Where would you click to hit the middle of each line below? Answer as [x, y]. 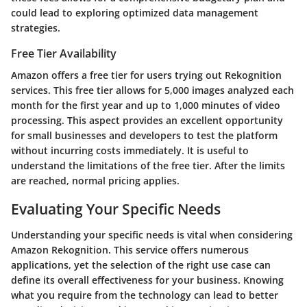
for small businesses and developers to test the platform [144, 135]
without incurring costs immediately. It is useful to [130, 150]
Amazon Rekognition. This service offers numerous [130, 250]
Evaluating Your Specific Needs [116, 209]
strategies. [36, 27]
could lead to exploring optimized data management [135, 12]
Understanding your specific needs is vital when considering [152, 235]
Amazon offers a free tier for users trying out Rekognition [146, 75]
